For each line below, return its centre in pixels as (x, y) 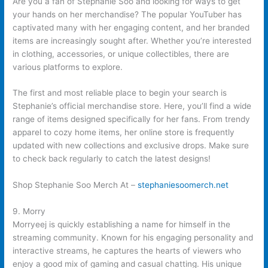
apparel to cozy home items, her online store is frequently (124, 133)
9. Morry (29, 211)
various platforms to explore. (68, 67)
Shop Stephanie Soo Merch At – (75, 185)
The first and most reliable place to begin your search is (120, 93)
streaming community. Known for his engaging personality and (133, 238)
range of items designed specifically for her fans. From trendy (132, 119)
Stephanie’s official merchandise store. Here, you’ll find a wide (132, 106)
